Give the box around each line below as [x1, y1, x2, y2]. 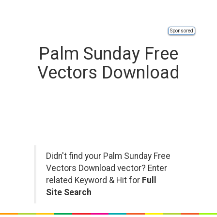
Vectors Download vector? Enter [46, 163, 167, 173]
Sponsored [170, 28, 193, 33]
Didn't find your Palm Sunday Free [46, 151, 170, 161]
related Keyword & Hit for [46, 175, 142, 185]
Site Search [46, 187, 92, 197]
